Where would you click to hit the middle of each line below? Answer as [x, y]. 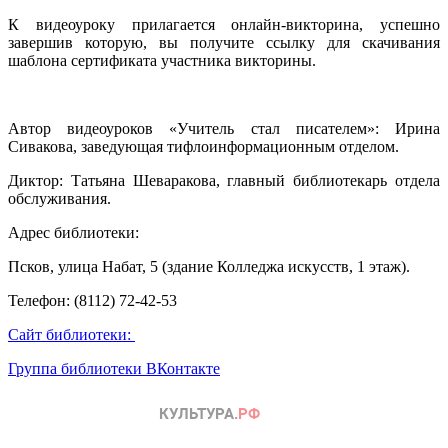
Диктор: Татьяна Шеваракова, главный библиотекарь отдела [224, 180]
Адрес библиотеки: [73, 232]
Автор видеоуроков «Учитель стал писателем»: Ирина [224, 128]
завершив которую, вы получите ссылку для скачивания [224, 42]
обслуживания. [59, 198]
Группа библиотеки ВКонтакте [114, 368]
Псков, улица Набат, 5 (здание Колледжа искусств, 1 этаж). [209, 266]
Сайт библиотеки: [71, 334]
